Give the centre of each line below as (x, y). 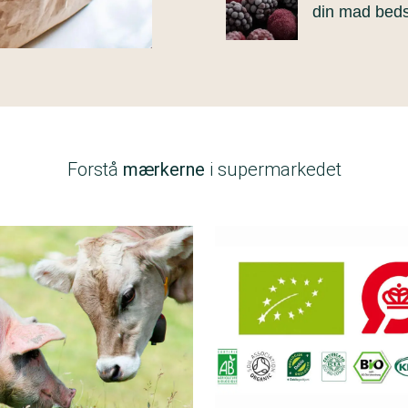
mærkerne (163, 169)
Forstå (95, 169)
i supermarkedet (273, 169)
